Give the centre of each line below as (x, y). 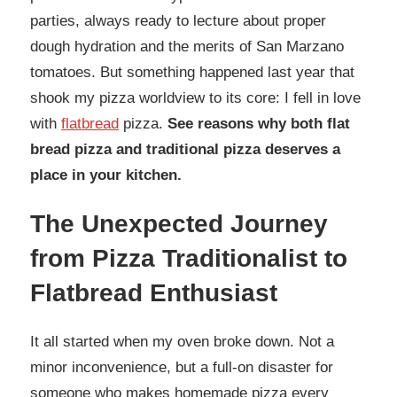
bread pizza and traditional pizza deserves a (185, 150)
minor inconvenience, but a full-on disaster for (182, 368)
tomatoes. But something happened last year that (192, 73)
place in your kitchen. (106, 175)
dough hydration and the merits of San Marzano (187, 47)
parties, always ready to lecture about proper (178, 21)
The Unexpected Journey (179, 224)
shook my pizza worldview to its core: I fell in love (195, 98)
